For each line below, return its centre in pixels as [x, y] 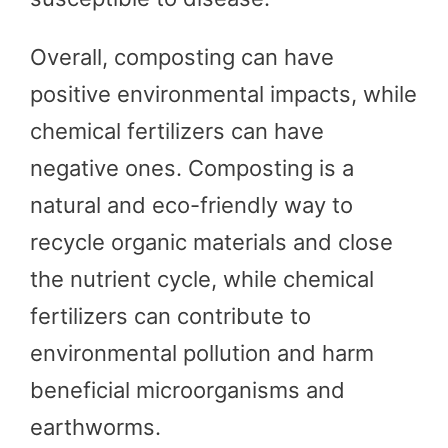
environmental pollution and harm [202, 352]
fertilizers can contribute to [170, 315]
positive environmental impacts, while [223, 93]
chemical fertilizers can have [177, 130]
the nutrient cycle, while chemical [202, 278]
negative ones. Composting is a [192, 167]
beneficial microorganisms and [187, 389]
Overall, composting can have [182, 56]
